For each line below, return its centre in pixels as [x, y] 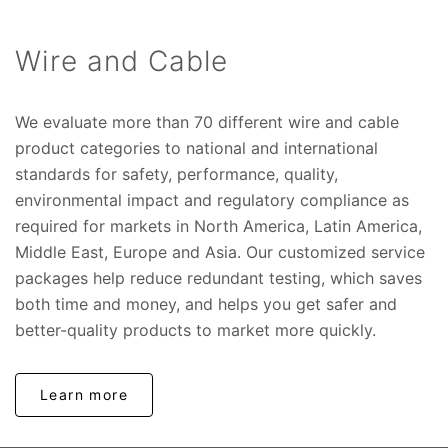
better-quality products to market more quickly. [195, 330]
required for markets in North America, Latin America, [218, 226]
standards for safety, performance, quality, [176, 174]
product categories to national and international [196, 148]
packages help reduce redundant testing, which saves [218, 278]
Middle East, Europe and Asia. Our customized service [220, 252]
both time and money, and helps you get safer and [206, 304]
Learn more [84, 395]
